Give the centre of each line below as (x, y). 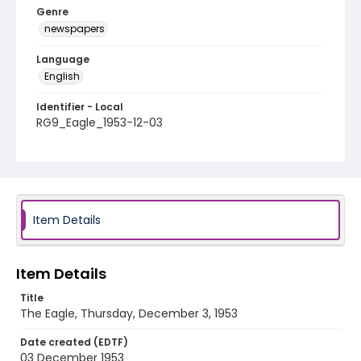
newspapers (75, 29)
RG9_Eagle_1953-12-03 (100, 122)
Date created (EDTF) (74, 342)
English (62, 76)
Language (63, 59)
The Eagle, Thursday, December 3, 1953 (129, 313)
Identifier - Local (80, 107)
